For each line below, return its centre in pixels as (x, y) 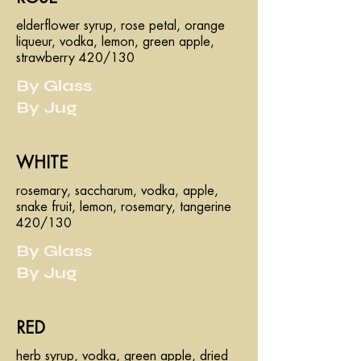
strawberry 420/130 (75, 58)
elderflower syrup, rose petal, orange (120, 26)
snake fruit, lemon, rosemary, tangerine (124, 207)
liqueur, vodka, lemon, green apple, (115, 42)
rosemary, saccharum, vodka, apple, (117, 191)
